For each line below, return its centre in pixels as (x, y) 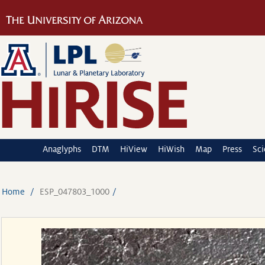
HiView (134, 149)
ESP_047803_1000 (74, 192)
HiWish (171, 149)
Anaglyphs (62, 149)
